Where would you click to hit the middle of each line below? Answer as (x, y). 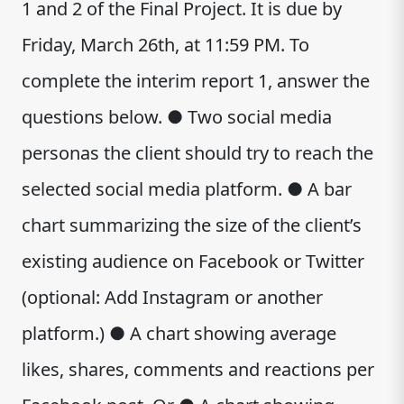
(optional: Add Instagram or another (172, 297)
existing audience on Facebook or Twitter (193, 261)
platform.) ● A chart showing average (179, 333)
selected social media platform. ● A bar (187, 189)
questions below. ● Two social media (177, 117)
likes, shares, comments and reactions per (198, 369)
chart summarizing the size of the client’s (192, 225)
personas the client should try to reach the (197, 153)
